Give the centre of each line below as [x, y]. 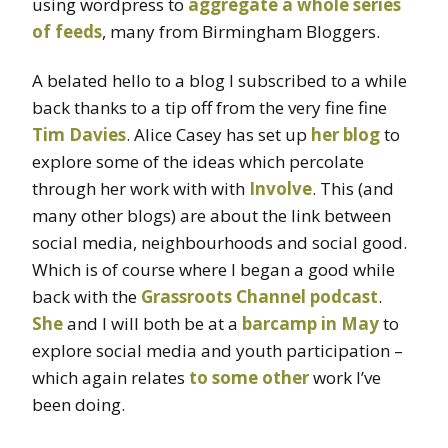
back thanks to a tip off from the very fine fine [209, 107]
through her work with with [140, 188]
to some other [249, 377]
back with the [86, 296]
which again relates [110, 377]
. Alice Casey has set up [218, 134]
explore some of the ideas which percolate [198, 161]
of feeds [67, 31]
